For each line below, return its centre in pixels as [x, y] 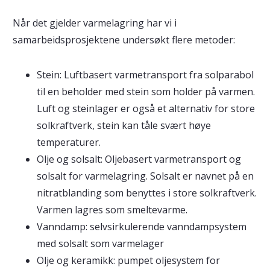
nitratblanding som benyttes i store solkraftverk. [146, 193]
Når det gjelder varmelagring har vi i [94, 23]
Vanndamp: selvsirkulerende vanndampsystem [141, 226]
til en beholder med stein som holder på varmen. [146, 91]
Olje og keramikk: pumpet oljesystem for [128, 260]
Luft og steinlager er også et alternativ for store [146, 108]
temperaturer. [68, 142]
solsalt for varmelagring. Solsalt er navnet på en [145, 176]
